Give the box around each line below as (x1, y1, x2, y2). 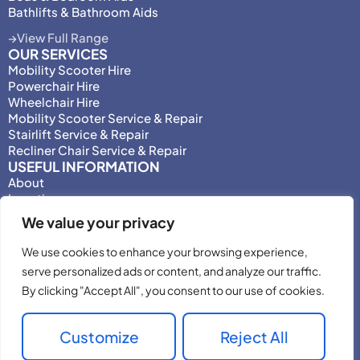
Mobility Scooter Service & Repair (8, 109, 202, 125)
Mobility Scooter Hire (8, 61, 131, 77)
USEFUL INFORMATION (8, 157, 160, 175)
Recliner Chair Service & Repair (8, 141, 186, 157)
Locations (8, 190, 67, 206)
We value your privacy (22, 213, 175, 231)
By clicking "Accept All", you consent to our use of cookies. (22, 283, 325, 297)
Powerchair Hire (8, 77, 100, 93)
